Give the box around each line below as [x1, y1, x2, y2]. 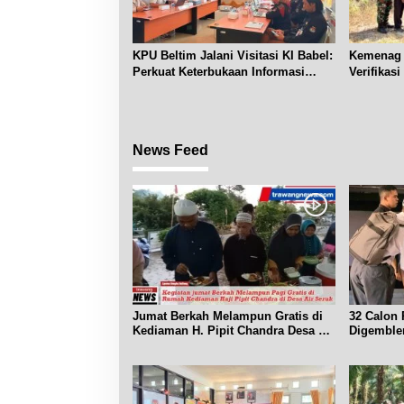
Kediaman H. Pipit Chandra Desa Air [133, 324, 335, 338]
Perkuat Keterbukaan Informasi [133, 64, 305, 78]
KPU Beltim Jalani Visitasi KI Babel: [133, 48, 333, 62]
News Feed [133, 142, 208, 158]
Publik [133, 80, 169, 95]
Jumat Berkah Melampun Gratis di [133, 309, 323, 324]
